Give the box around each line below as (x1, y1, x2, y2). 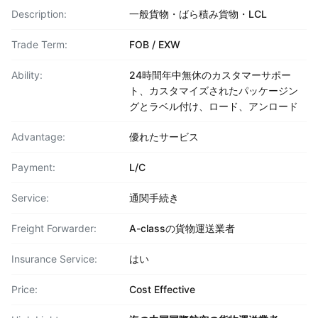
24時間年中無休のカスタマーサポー (129, 69, 291, 81)
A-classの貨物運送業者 (129, 222, 235, 234)
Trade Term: (11, 38, 67, 50)
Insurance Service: (11, 253, 97, 265)
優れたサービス (129, 131, 199, 143)
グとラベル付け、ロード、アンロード (129, 100, 298, 112)
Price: (11, 283, 38, 295)
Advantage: (11, 131, 65, 143)
